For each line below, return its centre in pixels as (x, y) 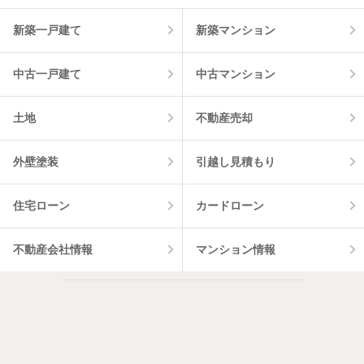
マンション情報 (235, 249)
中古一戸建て (47, 74)
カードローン (230, 205)
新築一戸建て (47, 30)
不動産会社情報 (53, 249)
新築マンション (235, 30)
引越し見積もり (235, 161)
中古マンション (235, 74)
